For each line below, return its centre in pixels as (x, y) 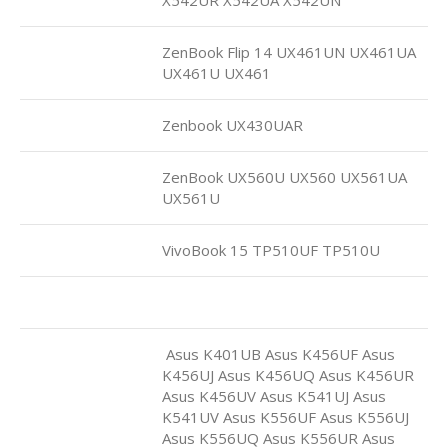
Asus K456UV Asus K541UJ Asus (274, 395)
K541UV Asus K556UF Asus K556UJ (285, 416)
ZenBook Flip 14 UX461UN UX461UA (289, 51)
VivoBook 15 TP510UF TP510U (271, 249)
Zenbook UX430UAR (232, 124)
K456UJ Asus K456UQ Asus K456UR (288, 374)
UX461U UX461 (216, 72)
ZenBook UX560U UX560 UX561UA (284, 176)
